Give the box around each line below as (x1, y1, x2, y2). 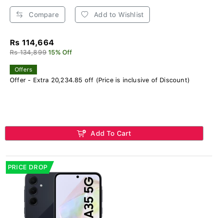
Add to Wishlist (92, 10, 144, 18)
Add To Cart (89, 129, 131, 137)
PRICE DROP (8, 163, 47, 171)
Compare (27, 10, 59, 18)
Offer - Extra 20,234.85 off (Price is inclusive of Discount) (10, 76, 190, 84)
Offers (15, 66, 33, 73)
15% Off (48, 48, 73, 56)
